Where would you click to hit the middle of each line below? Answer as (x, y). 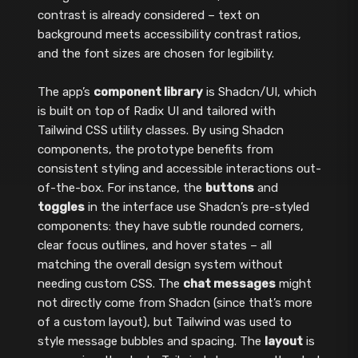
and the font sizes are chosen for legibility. (155, 53)
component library (148, 92)
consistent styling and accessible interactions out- (179, 169)
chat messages (229, 284)
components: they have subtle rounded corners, (170, 227)
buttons (229, 188)
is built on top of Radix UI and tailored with (156, 111)
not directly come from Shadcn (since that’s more (175, 303)
